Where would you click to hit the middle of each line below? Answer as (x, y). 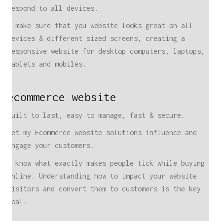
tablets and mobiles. (47, 64)
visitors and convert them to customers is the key (104, 188)
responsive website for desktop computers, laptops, (106, 51)
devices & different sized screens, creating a (96, 38)
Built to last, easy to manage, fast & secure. (96, 115)
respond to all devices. (53, 8)
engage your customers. (51, 145)
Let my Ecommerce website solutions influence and (102, 132)
